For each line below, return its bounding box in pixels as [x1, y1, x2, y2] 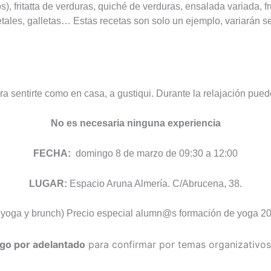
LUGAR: [29, 178, 67, 189]
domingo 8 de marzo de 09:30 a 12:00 [71, 148, 238, 159]
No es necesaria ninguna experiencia [50, 118, 221, 129]
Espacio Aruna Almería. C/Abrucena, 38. [67, 178, 242, 189]
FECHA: [33, 148, 71, 159]
